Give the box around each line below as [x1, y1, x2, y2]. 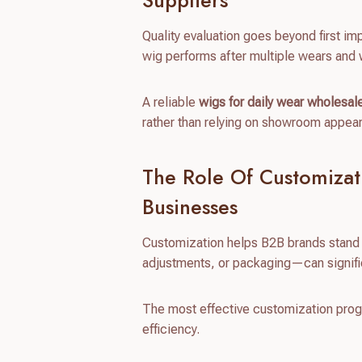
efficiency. [142, 321, 200, 337]
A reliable [142, 94, 200, 110]
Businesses [142, 192, 238, 222]
